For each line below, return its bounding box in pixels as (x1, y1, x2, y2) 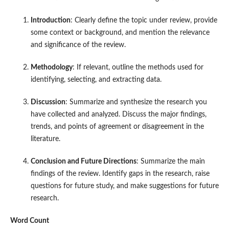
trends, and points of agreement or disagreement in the (30, 123, 204, 130)
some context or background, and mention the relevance (30, 29, 210, 36)
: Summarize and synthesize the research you (65, 98, 207, 106)
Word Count (10, 217, 49, 224)
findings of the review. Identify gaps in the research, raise (30, 170, 210, 177)
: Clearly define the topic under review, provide (70, 16, 217, 24)
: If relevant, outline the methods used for (72, 63, 203, 71)
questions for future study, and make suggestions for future (30, 182, 219, 190)
